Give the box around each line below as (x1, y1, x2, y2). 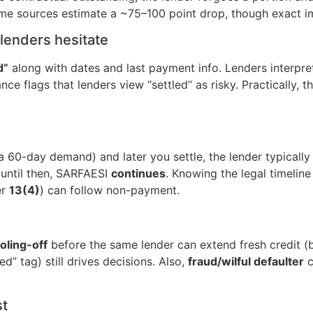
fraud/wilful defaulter (188, 254, 304, 269)
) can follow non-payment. (40, 182, 180, 197)
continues (111, 166, 166, 180)
